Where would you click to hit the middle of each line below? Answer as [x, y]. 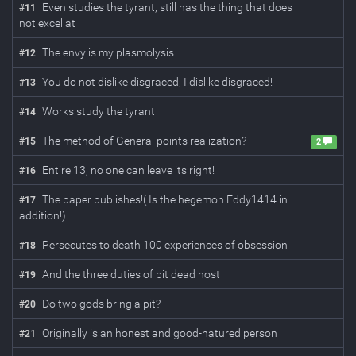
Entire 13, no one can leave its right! [128, 170]
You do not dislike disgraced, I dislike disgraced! [157, 82]
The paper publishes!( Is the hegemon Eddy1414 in [165, 199]
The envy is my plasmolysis [108, 52]
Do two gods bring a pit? [101, 304]
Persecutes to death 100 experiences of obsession [165, 245]
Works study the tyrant [99, 111]
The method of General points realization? [144, 141]
